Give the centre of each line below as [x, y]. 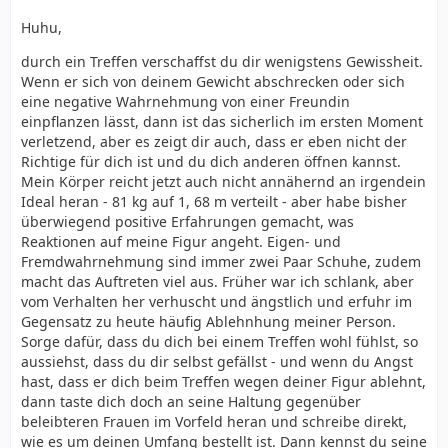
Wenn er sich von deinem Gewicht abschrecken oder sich [213, 81]
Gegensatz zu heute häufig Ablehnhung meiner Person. [208, 321]
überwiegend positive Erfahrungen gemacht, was [187, 221]
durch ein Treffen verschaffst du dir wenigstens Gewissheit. [222, 61]
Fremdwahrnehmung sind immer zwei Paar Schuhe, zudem [221, 261]
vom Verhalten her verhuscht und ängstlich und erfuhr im [216, 301]
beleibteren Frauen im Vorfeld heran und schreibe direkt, [214, 421]
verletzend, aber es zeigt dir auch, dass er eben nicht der [214, 141]
